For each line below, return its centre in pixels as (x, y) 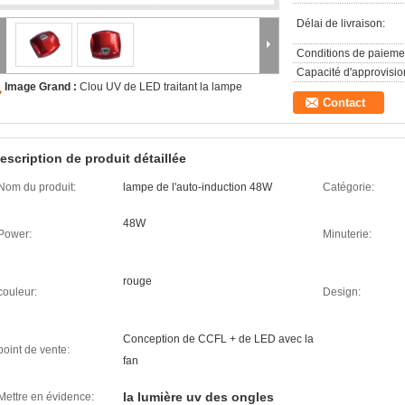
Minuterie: (347, 234)
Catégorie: (348, 187)
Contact (344, 103)
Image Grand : (42, 87)
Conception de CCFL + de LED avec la (218, 339)
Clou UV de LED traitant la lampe (161, 87)
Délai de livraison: (341, 24)
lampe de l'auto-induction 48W (198, 187)
